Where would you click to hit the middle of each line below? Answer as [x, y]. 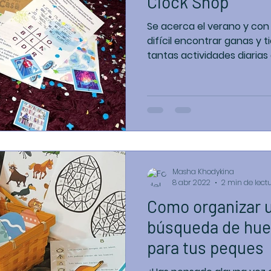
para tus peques [205, 247]
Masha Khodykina [203, 171]
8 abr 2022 [191, 182]
